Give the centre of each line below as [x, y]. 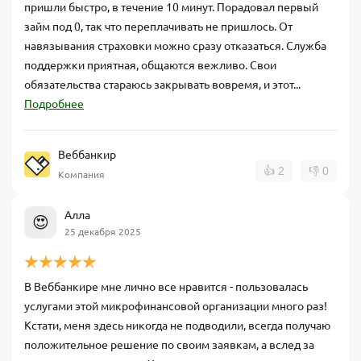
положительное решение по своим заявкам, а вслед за [169, 345]
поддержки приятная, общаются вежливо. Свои [150, 65]
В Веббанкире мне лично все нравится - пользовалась [166, 287]
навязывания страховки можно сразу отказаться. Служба [175, 46]
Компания [81, 174]
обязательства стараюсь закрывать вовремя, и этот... [162, 85]
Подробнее [54, 104]
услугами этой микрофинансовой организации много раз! [176, 306]
